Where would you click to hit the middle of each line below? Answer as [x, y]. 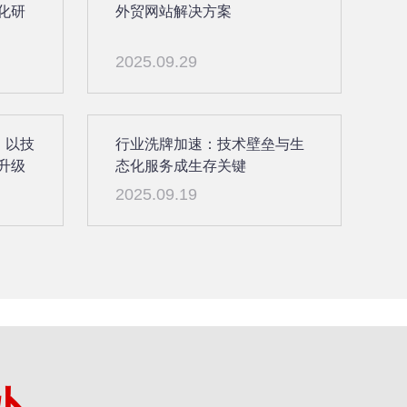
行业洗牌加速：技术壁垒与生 [209, 144]
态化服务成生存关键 [180, 165]
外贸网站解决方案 [173, 11]
